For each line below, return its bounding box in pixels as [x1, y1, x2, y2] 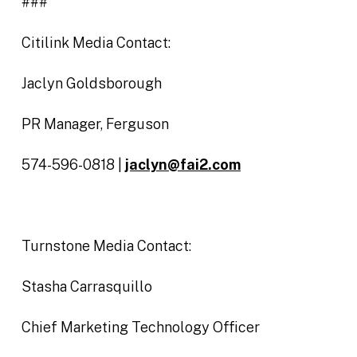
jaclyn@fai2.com [124, 156, 241, 173]
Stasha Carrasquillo [21, 278, 152, 295]
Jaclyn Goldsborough [21, 75, 162, 92]
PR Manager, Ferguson [21, 116, 169, 132]
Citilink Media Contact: [21, 34, 171, 51]
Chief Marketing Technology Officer [21, 319, 260, 335]
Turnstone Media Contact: [21, 237, 191, 254]
